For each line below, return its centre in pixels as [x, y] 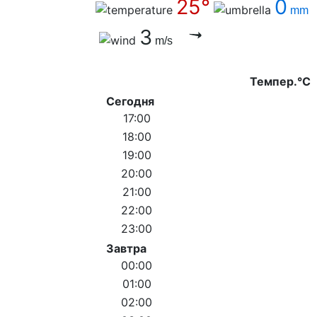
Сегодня [130, 102]
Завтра [126, 249]
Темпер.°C [280, 82]
